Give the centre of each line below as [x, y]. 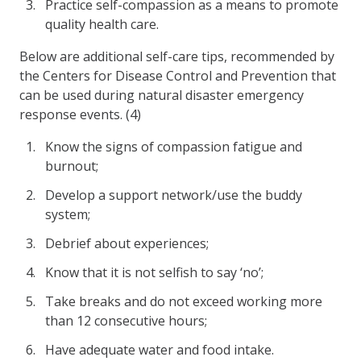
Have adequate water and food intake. [160, 349]
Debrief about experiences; [127, 243]
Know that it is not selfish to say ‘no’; [154, 272]
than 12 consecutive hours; [126, 320]
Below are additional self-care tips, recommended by [177, 56]
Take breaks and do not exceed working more [184, 301]
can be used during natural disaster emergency [162, 95]
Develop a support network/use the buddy [174, 195]
